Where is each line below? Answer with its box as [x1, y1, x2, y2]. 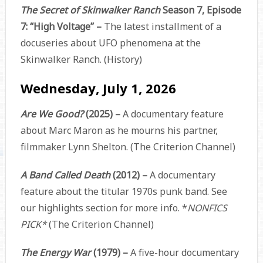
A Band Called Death [20, 168, 113, 181]
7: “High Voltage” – [20, 20, 102, 33]
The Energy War [20, 246, 93, 259]
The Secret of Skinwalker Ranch [20, 4, 160, 16]
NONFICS [187, 201, 227, 214]
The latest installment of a [101, 20, 221, 33]
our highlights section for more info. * [20, 201, 187, 214]
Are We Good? [20, 107, 86, 120]
